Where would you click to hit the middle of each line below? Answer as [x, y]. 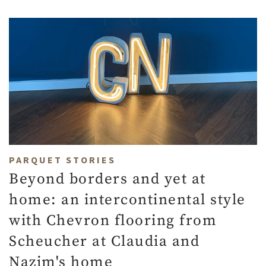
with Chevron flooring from [113, 220]
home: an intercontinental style [127, 199]
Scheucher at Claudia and [104, 241]
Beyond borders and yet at [107, 179]
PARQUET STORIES [62, 159]
